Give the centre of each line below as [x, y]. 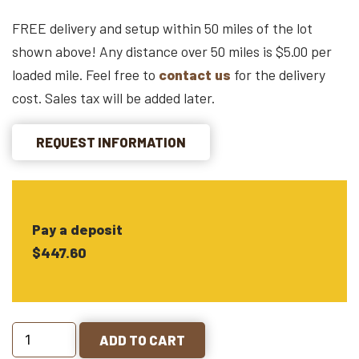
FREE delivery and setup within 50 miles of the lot [162, 28]
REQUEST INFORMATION [111, 141]
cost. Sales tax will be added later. [113, 98]
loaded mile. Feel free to [85, 75]
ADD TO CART [142, 339]
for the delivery [278, 75]
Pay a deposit [77, 229]
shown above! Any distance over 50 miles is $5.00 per [172, 52]
